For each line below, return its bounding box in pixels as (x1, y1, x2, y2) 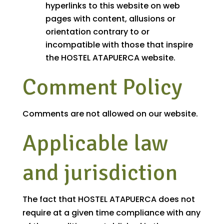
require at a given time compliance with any (22, 207, 200, 219)
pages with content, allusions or (45, 13, 175, 25)
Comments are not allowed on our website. (22, 108, 198, 120)
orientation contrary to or (45, 26, 149, 38)
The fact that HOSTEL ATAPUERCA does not (22, 193, 195, 205)
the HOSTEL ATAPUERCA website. (45, 52, 175, 64)
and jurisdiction (22, 158, 177, 187)
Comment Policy (22, 73, 182, 101)
